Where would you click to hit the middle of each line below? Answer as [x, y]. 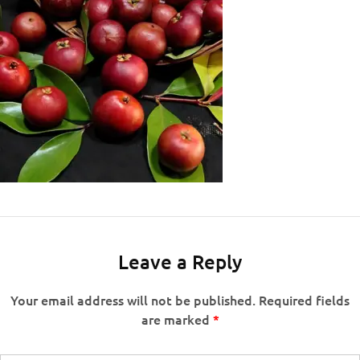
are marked [177, 319]
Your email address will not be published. [133, 300]
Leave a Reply [180, 262]
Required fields [304, 300]
